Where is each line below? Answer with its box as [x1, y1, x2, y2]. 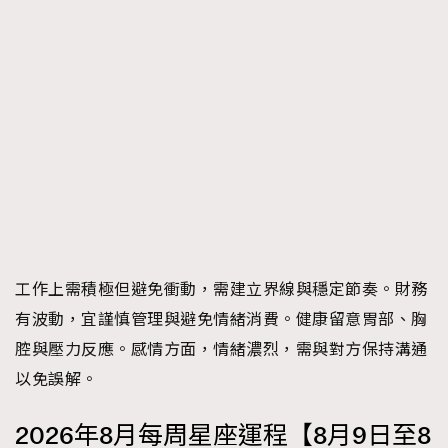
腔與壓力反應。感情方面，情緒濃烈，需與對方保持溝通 [15, 338, 428, 360]
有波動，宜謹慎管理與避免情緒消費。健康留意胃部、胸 [15, 308, 428, 330]
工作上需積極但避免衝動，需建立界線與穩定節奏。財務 [15, 278, 428, 300]
